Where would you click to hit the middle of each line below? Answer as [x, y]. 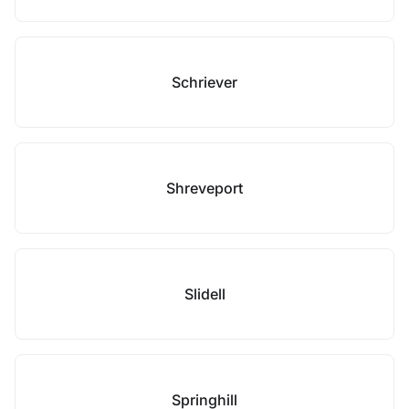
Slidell [204, 294]
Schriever [204, 82]
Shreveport [204, 188]
